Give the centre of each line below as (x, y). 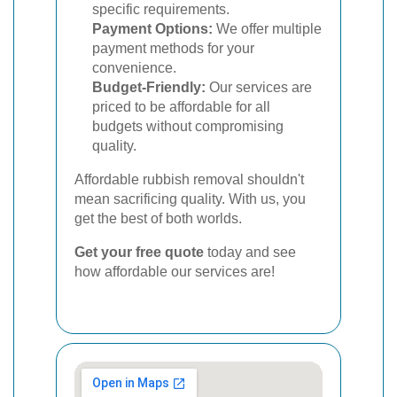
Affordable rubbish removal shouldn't (189, 179)
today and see (250, 252)
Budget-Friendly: (149, 87)
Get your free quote (139, 252)
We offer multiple (267, 29)
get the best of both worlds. (158, 218)
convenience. (134, 68)
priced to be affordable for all (181, 107)
